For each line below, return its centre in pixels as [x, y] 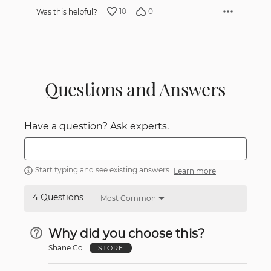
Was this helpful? [67, 11]
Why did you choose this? [126, 233]
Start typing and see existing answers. [103, 170]
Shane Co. [67, 248]
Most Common [128, 198]
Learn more [195, 171]
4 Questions [58, 197]
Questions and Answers [135, 89]
